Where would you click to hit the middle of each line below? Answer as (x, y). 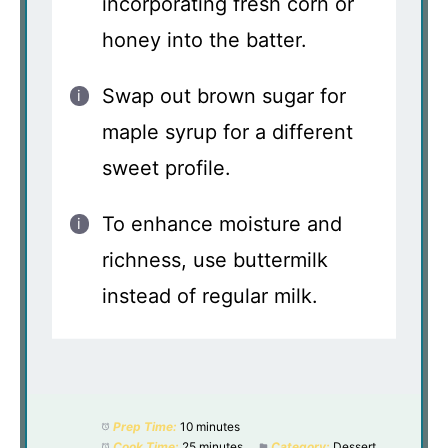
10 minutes (209, 426)
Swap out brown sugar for (224, 95)
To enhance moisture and (222, 223)
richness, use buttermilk (215, 259)
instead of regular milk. (210, 295)
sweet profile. (166, 167)
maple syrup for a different (227, 131)
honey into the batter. (204, 39)
